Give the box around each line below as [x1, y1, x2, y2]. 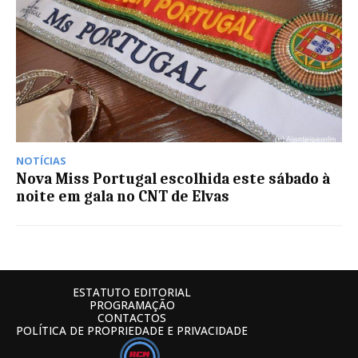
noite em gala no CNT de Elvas [16, 188, 229, 206]
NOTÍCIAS [16, 153, 66, 169]
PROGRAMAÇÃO [89, 297, 175, 313]
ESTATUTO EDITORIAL [73, 284, 191, 300]
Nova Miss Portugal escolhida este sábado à [16, 170, 330, 189]
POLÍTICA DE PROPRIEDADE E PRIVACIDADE [16, 323, 248, 339]
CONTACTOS [97, 310, 166, 326]
